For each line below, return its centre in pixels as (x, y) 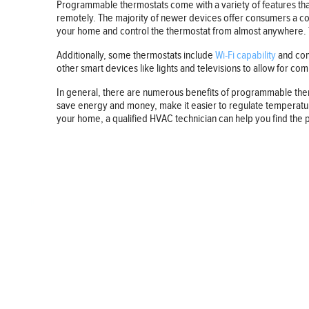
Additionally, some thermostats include (136, 55)
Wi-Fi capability (246, 55)
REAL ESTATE (40, 288)
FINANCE (32, 266)
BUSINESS (35, 243)
